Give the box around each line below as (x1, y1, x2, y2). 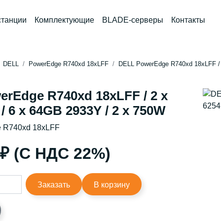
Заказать (37, 181, 70, 189)
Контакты (171, 15, 205, 24)
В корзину (94, 181, 130, 189)
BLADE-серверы (102, 15, 163, 24)
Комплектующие (35, 15, 94, 24)
